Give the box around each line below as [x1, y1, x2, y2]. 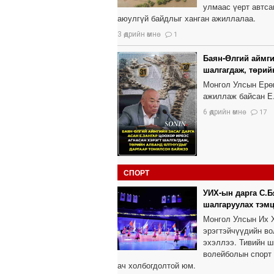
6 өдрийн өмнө [203, 108, 242, 117]
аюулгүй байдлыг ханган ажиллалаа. [117, 12, 256, 24]
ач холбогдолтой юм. [117, 259, 196, 272]
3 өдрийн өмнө [117, 30, 157, 39]
